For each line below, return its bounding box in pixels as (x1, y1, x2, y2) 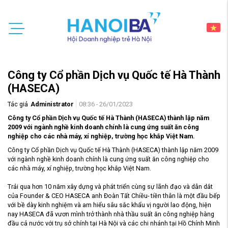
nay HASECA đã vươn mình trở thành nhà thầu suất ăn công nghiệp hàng (8, 210, 214, 218)
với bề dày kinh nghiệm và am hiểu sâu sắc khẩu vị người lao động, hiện (8, 201, 211, 209)
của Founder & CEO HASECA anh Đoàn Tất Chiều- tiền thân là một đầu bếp (8, 192, 220, 199)
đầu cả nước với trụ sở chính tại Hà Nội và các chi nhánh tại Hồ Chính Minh (8, 219, 220, 227)
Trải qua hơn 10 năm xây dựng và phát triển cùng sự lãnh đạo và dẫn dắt (8, 183, 213, 190)
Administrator (30, 100, 74, 108)
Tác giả (8, 100, 28, 108)
